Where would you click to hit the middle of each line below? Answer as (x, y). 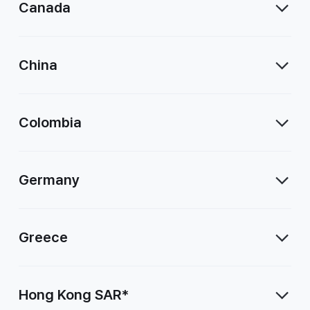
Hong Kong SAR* (74, 295)
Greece (44, 237)
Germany (49, 180)
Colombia (51, 122)
